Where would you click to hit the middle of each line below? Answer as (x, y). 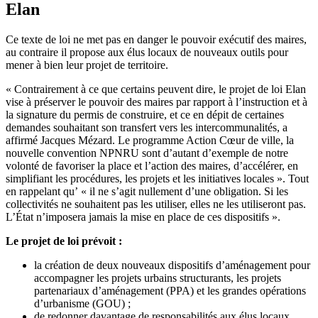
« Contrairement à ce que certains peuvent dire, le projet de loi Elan (156, 89)
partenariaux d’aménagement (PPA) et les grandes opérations (170, 291)
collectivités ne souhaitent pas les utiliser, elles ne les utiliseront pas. (156, 204)
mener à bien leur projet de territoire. (87, 65)
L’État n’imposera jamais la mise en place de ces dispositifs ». (143, 217)
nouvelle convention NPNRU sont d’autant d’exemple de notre (147, 153)
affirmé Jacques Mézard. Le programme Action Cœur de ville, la (150, 141)
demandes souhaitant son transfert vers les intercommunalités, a (147, 128)
